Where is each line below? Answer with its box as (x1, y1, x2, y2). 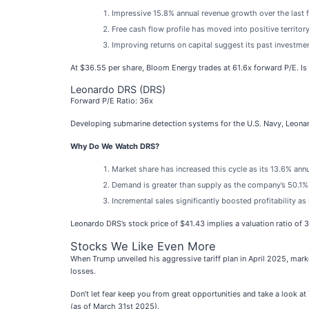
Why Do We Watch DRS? (70, 141, 159, 151)
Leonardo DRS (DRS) (70, 83, 166, 95)
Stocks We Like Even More (70, 239, 216, 253)
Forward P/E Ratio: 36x (70, 96, 153, 106)
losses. (70, 266, 96, 276)
